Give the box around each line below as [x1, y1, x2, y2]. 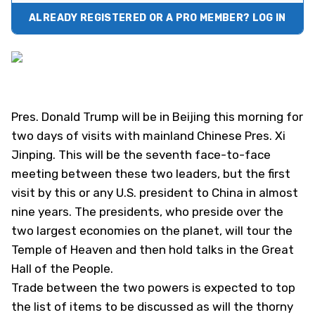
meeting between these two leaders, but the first [11, 167, 290, 181]
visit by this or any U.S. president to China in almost [11, 186, 298, 200]
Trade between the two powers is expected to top [11, 281, 295, 295]
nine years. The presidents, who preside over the [11, 205, 283, 219]
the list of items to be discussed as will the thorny [11, 300, 293, 314]
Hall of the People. [11, 262, 113, 276]
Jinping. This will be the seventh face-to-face [11, 148, 271, 162]
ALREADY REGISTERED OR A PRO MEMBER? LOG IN [29, 12, 286, 24]
